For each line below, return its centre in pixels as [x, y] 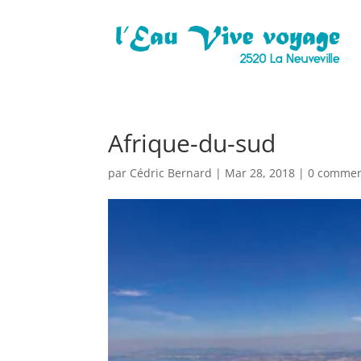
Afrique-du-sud [192, 143]
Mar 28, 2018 [260, 173]
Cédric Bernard [171, 173]
